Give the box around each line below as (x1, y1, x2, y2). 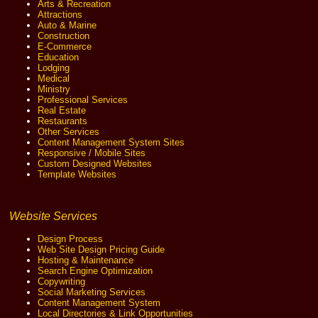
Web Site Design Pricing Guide (38, 244, 165, 256)
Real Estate (38, 105, 87, 116)
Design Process (38, 234, 104, 245)
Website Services (9, 210, 98, 223)
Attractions (38, 9, 83, 21)
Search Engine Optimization (38, 265, 153, 277)
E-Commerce (38, 41, 92, 53)
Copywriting (38, 276, 86, 287)
